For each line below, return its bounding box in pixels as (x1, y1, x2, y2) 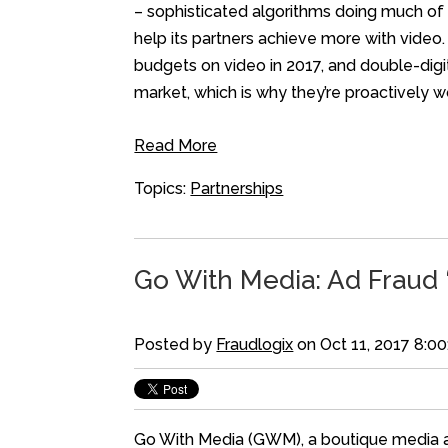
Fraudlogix (216, 335, 294, 355)
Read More (134, 136, 218, 156)
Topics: (134, 179, 191, 199)
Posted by (134, 335, 217, 355)
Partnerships (190, 179, 284, 199)
